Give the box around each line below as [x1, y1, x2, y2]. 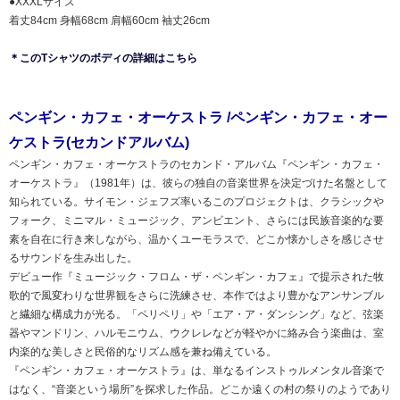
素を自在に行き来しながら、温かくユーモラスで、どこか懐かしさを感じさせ [9, 233, 384, 246]
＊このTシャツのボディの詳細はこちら [9, 52, 197, 65]
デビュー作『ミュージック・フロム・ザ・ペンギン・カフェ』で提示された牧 [9, 271, 384, 284]
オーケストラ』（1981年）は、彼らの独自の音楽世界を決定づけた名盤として [9, 177, 387, 190]
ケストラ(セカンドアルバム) [9, 135, 189, 151]
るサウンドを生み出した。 [9, 252, 137, 265]
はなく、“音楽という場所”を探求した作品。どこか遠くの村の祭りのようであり [9, 383, 391, 396]
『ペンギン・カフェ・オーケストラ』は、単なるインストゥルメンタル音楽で [9, 364, 384, 378]
